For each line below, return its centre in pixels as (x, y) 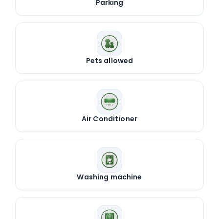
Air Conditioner (109, 119)
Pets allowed (109, 61)
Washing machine (109, 177)
